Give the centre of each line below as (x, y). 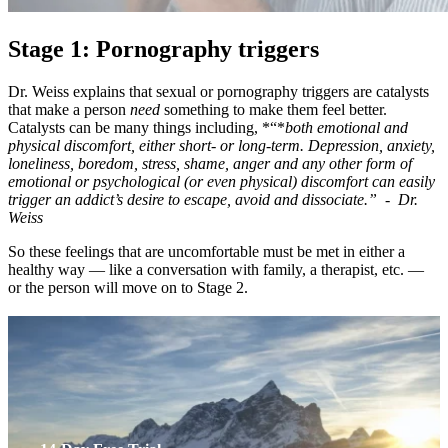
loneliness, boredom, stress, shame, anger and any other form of (210, 163)
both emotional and (346, 127)
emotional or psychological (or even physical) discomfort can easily (221, 181)
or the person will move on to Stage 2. (128, 287)
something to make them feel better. (273, 109)
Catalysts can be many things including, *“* (146, 127)
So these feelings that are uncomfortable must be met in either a (206, 251)
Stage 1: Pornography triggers (163, 49)
